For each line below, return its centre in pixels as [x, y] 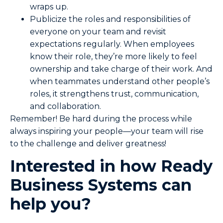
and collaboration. [65, 106]
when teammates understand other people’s [120, 81]
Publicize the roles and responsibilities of [110, 19]
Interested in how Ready [111, 166]
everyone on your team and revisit [98, 31]
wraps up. [50, 6]
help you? [51, 204]
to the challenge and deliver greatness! [89, 143]
